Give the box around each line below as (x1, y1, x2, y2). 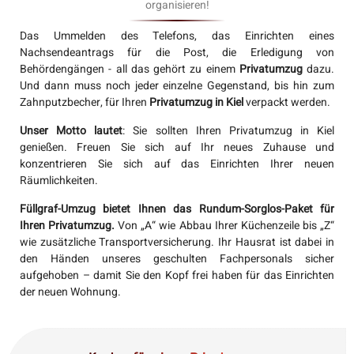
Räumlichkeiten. (20, 172, 98, 189)
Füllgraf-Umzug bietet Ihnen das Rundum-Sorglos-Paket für (20, 201, 334, 217)
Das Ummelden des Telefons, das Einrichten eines (20, 28, 334, 44)
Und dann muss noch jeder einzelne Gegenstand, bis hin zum (20, 77, 334, 94)
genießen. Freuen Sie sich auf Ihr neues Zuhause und (20, 139, 334, 156)
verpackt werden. (243, 94, 330, 111)
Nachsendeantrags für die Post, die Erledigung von (20, 44, 334, 61)
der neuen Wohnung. (20, 284, 121, 300)
